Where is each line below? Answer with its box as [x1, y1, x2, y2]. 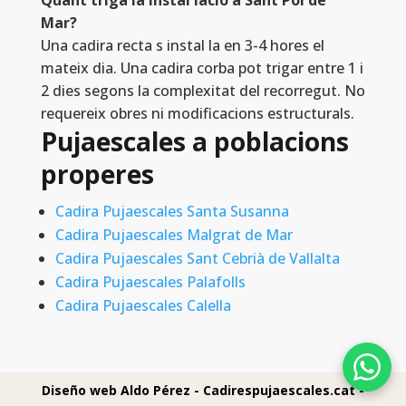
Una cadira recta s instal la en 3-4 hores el [40, 35, 324, 56]
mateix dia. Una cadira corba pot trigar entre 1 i [40, 58, 363, 79]
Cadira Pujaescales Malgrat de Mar [54, 225, 293, 246]
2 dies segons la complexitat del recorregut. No [40, 81, 365, 101]
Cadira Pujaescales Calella [54, 295, 231, 316]
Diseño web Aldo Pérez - [41, 382, 203, 400]
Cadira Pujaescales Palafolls [54, 272, 246, 293]
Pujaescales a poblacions [40, 124, 349, 159]
